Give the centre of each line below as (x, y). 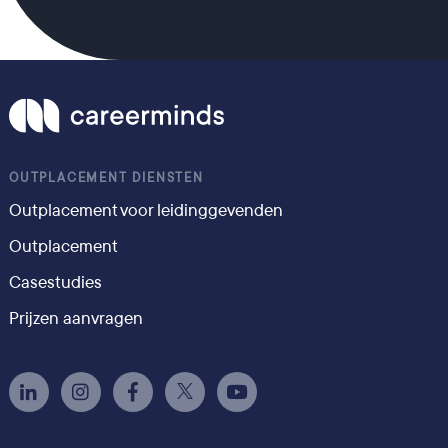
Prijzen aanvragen (75, 318)
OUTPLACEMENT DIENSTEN (106, 178)
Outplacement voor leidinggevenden (145, 210)
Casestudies (55, 282)
